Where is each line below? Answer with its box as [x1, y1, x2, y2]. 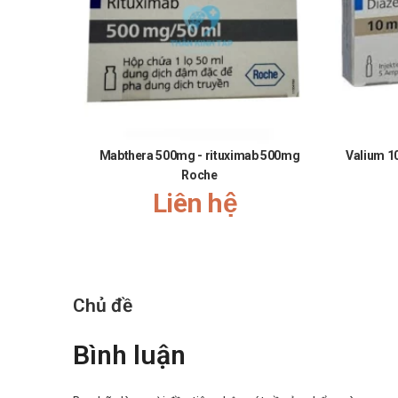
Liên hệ [153, 187, 237, 219]
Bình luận [73, 338, 186, 370]
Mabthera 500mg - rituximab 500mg [99, 147, 300, 163]
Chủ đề [73, 294, 132, 316]
